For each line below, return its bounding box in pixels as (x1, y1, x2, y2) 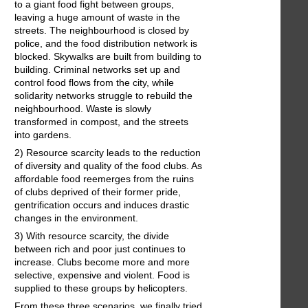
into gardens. (14, 129, 71, 141)
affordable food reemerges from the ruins (14, 173, 194, 185)
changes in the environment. (14, 212, 138, 224)
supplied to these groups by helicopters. (14, 283, 188, 294)
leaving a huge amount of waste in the (14, 12, 180, 23)
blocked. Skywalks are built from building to (14, 51, 201, 63)
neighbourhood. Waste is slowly (14, 103, 151, 115)
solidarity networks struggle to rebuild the (14, 90, 192, 102)
